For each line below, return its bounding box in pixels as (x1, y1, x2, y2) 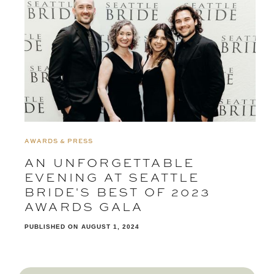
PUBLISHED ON (24, 223, 78, 231)
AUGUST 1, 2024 (81, 223, 139, 231)
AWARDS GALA (24, 198, 144, 215)
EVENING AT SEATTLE (24, 169, 200, 186)
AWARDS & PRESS (24, 136, 93, 146)
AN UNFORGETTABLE (24, 154, 195, 171)
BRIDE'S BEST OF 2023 (24, 183, 210, 201)
